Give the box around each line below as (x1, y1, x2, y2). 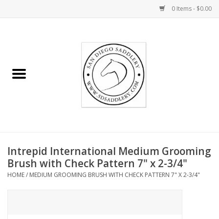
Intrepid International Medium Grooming (7, 144, 211, 158)
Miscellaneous (7, 180, 52, 189)
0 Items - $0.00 (170, 4, 212, 13)
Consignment (7, 207, 49, 217)
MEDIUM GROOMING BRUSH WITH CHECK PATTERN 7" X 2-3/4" (29, 170, 200, 179)
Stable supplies (7, 125, 54, 134)
